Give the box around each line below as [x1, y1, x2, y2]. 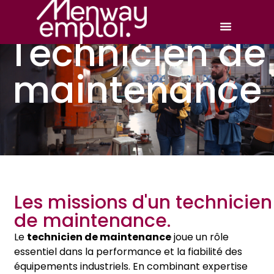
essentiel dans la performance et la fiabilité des [14, 245, 242, 259]
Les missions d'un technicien [14, 190, 272, 215]
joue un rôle [171, 230, 229, 244]
